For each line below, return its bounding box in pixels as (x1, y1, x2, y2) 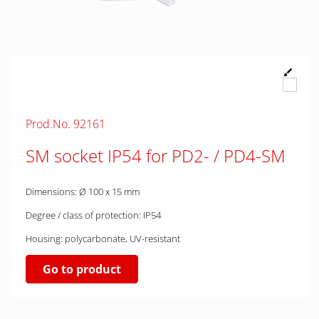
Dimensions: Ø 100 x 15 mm (26, 185, 140, 198)
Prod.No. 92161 (26, 116, 105, 132)
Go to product (43, 261, 121, 277)
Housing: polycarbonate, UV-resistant (26, 232, 180, 245)
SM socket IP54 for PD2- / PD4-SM (26, 144, 286, 167)
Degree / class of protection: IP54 (26, 209, 161, 221)
